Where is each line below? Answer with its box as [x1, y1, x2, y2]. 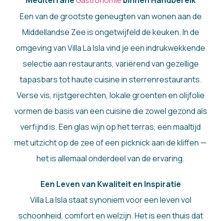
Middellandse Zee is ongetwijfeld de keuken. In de [22, 27, 199, 38]
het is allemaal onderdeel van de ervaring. [37, 153, 184, 164]
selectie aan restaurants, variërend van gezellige [22, 58, 199, 70]
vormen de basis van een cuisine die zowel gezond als [14, 106, 207, 117]
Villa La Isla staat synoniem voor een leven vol [30, 194, 191, 206]
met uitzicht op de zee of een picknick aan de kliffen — [14, 137, 207, 148]
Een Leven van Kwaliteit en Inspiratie [40, 179, 181, 190]
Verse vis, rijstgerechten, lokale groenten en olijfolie [16, 90, 205, 101]
